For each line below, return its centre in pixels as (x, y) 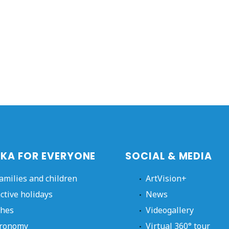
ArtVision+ (166, 178)
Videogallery (170, 210)
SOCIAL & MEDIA (169, 156)
